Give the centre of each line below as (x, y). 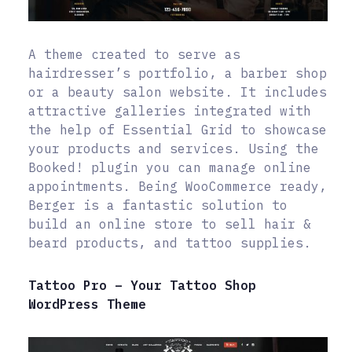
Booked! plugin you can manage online (170, 168)
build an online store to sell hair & (170, 224)
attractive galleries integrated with (170, 111)
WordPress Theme (87, 304)
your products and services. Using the (174, 149)
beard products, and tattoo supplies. (170, 243)
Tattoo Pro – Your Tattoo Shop (142, 286)
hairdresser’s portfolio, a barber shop (178, 73)
